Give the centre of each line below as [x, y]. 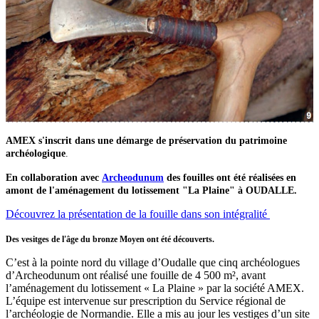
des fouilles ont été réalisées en [230, 178]
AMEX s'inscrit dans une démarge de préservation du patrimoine [146, 141]
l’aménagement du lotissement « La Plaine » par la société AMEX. [155, 288]
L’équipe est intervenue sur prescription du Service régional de [146, 301]
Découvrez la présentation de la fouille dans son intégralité [138, 214]
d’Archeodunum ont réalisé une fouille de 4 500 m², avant [136, 276]
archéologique [36, 154]
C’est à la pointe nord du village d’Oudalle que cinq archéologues [153, 263]
